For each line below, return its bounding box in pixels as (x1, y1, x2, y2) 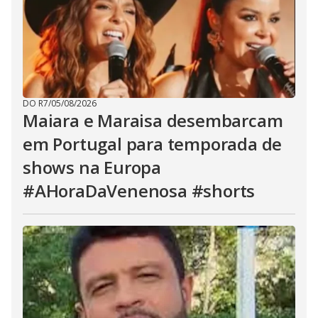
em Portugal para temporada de (23, 132, 283, 155)
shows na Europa (23, 155, 162, 179)
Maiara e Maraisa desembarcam (23, 109, 283, 132)
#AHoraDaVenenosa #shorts (23, 179, 256, 202)
